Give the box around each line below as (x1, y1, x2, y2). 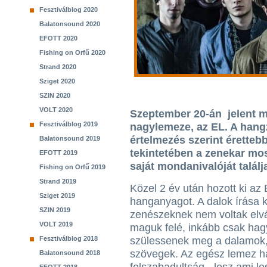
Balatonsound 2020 (39, 20, 100, 27)
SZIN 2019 (39, 206, 70, 213)
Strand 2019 (39, 178, 76, 185)
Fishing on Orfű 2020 (39, 49, 105, 56)
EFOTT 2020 (39, 35, 77, 42)
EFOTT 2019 (39, 149, 77, 156)
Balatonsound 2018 (39, 249, 100, 256)
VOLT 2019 (39, 221, 73, 228)
